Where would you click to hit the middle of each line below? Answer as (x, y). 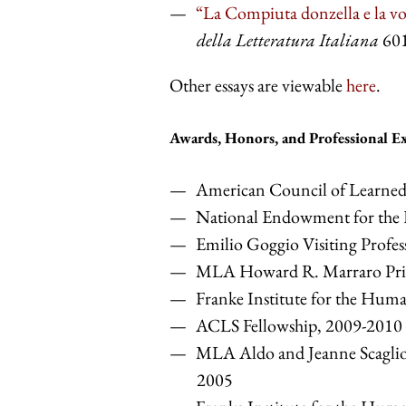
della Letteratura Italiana (288, 40)
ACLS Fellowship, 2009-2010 (299, 326)
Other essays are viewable (258, 86)
